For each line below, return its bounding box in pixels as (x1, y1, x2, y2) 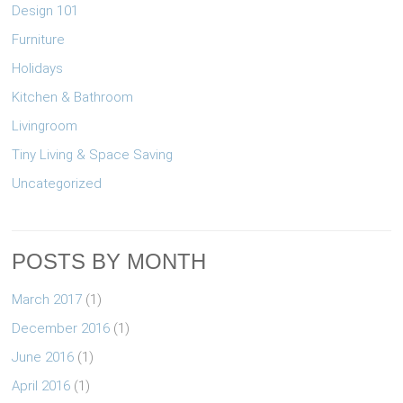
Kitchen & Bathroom (12, 88, 134, 105)
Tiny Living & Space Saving (12, 146, 174, 163)
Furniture (12, 31, 66, 48)
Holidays (12, 59, 64, 76)
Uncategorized (12, 175, 103, 192)
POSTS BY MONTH (12, 248, 207, 273)
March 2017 (12, 291, 83, 308)
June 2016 (12, 348, 75, 365)
